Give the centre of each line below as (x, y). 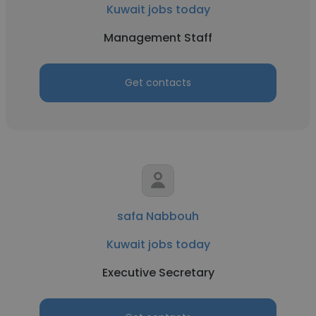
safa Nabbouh (158, 216)
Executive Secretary (158, 273)
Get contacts (158, 83)
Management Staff (158, 38)
